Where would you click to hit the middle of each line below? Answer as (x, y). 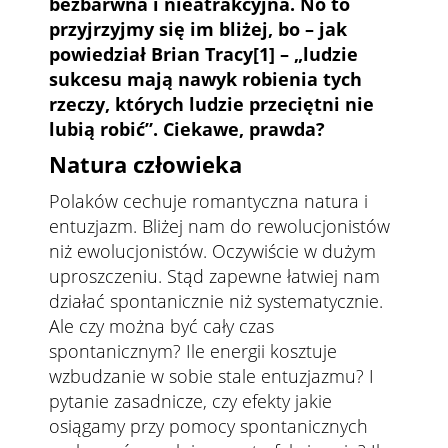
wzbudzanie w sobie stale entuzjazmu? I (211, 375)
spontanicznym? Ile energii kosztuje (193, 350)
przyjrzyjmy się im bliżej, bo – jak (198, 28)
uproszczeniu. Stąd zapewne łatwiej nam (214, 275)
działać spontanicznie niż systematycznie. (216, 300)
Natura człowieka (145, 163)
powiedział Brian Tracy (151, 53)
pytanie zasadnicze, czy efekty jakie (190, 400)
